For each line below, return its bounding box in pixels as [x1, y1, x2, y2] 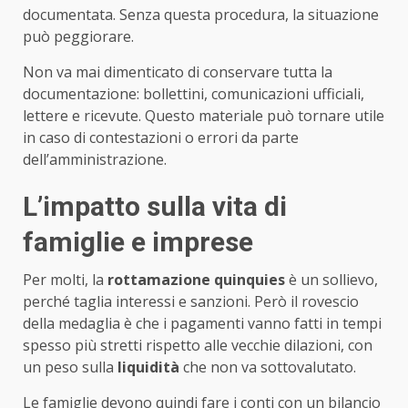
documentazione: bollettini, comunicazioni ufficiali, [23, 83, 364, 104]
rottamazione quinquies [107, 269, 285, 290]
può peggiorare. [23, 25, 134, 46]
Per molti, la [23, 269, 107, 290]
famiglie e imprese [23, 225, 253, 258]
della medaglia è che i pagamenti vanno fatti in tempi [23, 312, 382, 333]
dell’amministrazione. [23, 148, 167, 169]
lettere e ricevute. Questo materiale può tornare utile [23, 105, 384, 126]
